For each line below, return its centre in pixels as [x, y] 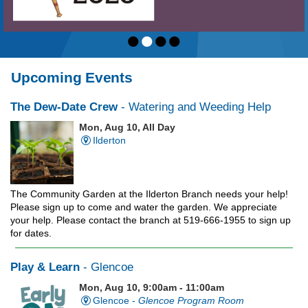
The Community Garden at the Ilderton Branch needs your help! [149, 194]
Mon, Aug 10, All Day [128, 127]
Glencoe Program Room [191, 300]
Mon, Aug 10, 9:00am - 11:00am [152, 287]
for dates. [31, 233]
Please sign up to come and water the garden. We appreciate [144, 207]
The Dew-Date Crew [64, 107]
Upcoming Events [72, 77]
